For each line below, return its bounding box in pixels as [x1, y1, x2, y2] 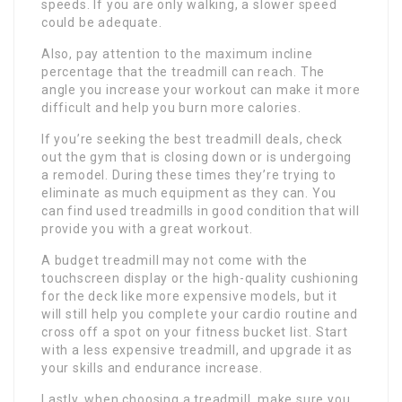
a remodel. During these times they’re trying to [41, 167, 336, 182]
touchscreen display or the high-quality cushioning [41, 270, 359, 285]
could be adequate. [41, 14, 162, 30]
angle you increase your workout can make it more [41, 82, 361, 97]
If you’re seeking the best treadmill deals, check [41, 131, 344, 146]
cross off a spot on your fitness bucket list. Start [41, 324, 348, 339]
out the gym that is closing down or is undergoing [41, 149, 353, 164]
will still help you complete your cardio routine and [41, 306, 358, 321]
